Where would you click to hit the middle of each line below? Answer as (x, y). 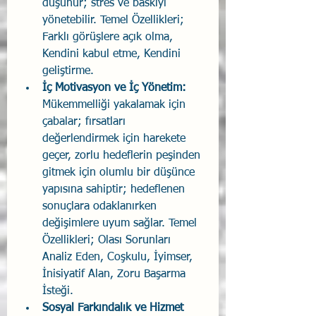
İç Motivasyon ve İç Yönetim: (114, 89)
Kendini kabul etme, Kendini (113, 55)
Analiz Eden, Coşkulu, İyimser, (119, 258)
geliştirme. (68, 72)
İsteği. (58, 292)
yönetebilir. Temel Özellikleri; (115, 21)
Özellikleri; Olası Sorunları (108, 241)
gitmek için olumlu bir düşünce (120, 173)
